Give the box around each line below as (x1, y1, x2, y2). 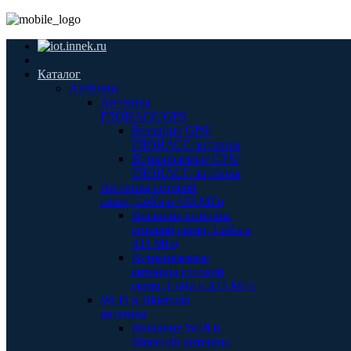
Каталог (38, 67, 81, 81)
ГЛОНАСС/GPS (100, 110, 186, 123)
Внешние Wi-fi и (132, 321, 220, 335)
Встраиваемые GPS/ (132, 152, 239, 165)
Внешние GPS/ (132, 124, 212, 137)
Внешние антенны (132, 208, 231, 222)
